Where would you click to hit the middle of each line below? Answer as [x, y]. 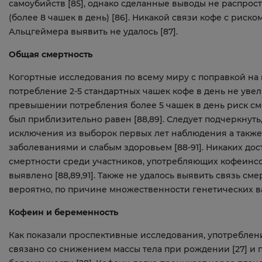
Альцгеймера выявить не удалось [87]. [93, 32]
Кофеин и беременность [63, 212]
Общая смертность [51, 54]
